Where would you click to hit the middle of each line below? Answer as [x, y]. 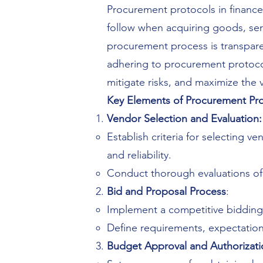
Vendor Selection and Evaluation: [184, 119]
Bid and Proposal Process [166, 191]
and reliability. [139, 155]
